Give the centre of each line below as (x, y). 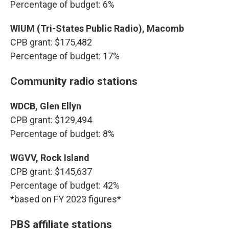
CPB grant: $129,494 (51, 120)
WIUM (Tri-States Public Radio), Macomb (97, 28)
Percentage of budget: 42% (65, 185)
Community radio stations (74, 81)
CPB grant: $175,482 (51, 42)
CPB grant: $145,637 (51, 171)
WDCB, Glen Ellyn (46, 106)
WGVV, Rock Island (50, 158)
